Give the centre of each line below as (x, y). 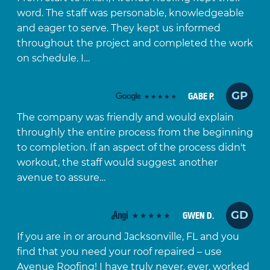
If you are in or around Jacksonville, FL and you (128, 237)
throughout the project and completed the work (135, 43)
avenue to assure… (61, 178)
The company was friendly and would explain (125, 118)
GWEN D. (199, 215)
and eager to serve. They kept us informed (118, 28)
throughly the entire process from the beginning (135, 133)
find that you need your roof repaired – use (119, 252)
